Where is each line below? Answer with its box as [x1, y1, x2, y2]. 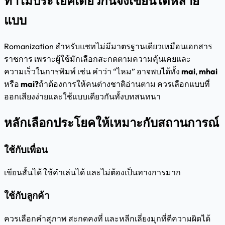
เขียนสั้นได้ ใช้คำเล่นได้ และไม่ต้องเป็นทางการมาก [4, 167, 181, 178]
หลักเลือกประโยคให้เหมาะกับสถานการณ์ [4, 115, 219, 130]
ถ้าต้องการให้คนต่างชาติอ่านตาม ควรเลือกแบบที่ [39, 78, 210, 89]
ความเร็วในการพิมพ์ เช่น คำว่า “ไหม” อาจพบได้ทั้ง [4, 66, 181, 76]
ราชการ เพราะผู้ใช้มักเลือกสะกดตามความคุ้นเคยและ [4, 53, 191, 64]
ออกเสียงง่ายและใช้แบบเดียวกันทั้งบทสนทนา [4, 91, 161, 101]
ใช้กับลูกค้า [4, 189, 50, 202]
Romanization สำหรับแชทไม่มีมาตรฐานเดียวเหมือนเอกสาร [4, 41, 212, 51]
